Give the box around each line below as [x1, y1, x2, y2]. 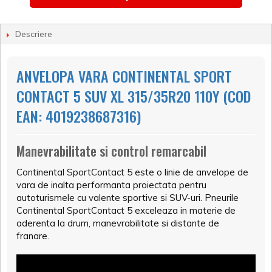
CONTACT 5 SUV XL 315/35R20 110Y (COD [16, 85, 251, 107]
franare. [16, 230, 49, 242]
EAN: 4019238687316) [16, 105, 141, 127]
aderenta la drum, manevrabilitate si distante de [16, 217, 219, 229]
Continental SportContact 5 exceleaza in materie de [16, 205, 236, 217]
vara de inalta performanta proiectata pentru [16, 179, 206, 191]
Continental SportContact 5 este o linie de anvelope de [16, 166, 248, 178]
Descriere [15, 29, 52, 40]
